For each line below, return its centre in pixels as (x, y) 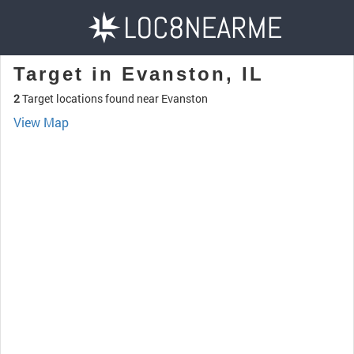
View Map (41, 122)
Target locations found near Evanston (114, 98)
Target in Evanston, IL (139, 74)
